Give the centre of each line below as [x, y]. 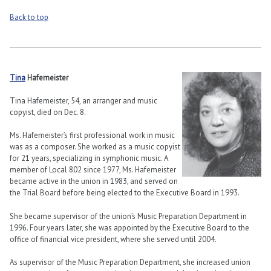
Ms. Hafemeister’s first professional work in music [92, 135]
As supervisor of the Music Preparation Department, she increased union [130, 262]
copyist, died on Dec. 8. [48, 113]
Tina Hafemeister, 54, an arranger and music [83, 101]
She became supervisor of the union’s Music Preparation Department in [128, 216]
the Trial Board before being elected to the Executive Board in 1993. [125, 193]
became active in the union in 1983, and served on [94, 181]
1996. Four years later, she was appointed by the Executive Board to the [129, 227]
